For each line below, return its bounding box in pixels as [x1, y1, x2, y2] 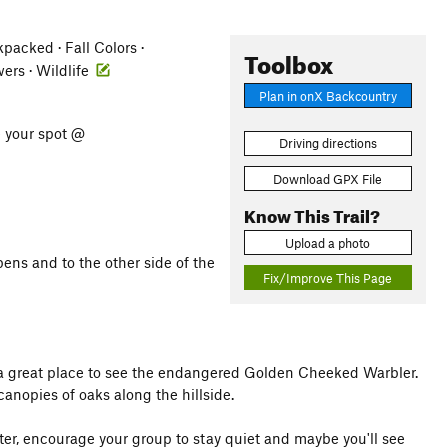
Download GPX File [273, 170, 383, 187]
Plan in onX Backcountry [258, 87, 397, 104]
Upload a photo [285, 234, 371, 251]
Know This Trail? [243, 199, 380, 227]
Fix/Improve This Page [263, 269, 393, 286]
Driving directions [278, 135, 377, 152]
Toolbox [243, 42, 333, 80]
